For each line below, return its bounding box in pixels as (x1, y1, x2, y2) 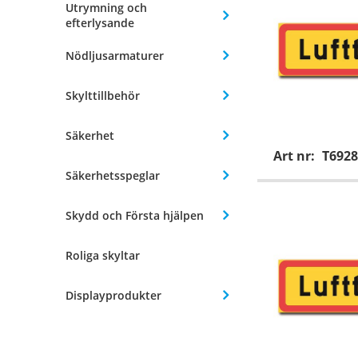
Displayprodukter (66, 287, 161, 303)
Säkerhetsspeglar (66, 167, 160, 183)
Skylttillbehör (66, 87, 140, 103)
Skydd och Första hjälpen (66, 207, 204, 223)
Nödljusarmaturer (66, 47, 164, 63)
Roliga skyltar (66, 247, 140, 263)
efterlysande (66, 15, 134, 31)
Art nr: (273, 147, 318, 165)
